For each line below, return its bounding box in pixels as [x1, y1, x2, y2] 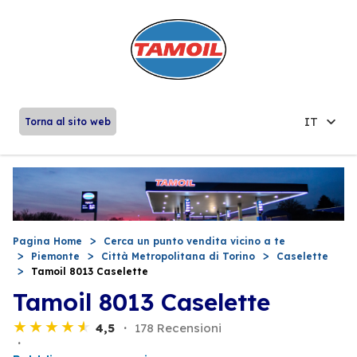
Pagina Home [13, 234, 82, 247]
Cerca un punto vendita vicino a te [104, 234, 285, 247]
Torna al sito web [25, 115, 111, 127]
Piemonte [31, 249, 80, 262]
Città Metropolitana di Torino [101, 249, 255, 262]
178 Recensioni [135, 320, 222, 335]
